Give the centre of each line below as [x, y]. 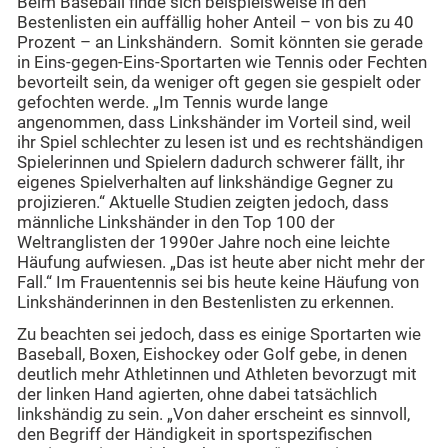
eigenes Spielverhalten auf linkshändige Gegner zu [205, 182]
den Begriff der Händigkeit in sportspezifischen [194, 435]
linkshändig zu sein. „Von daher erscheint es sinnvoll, [213, 415]
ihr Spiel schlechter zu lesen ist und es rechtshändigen [220, 142]
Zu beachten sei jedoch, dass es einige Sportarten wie [219, 335]
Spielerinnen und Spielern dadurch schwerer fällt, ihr [211, 162]
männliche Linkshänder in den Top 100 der [176, 222]
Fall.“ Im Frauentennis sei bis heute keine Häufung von [218, 282]
